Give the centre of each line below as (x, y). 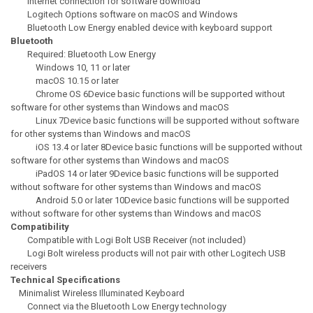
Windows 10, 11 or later (70, 67)
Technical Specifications (65, 279)
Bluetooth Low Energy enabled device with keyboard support (141, 27)
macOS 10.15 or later (64, 80)
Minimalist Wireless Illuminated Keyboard (97, 293)
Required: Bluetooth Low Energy (83, 54)
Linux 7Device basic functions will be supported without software (154, 120)
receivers (28, 266)
